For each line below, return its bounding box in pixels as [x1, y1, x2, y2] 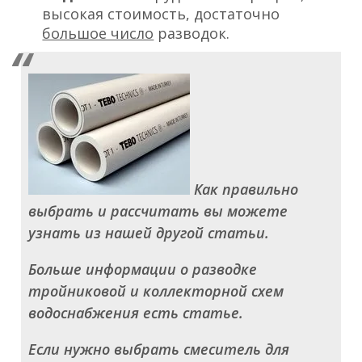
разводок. [154, 23, 230, 43]
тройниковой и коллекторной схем [27, 280, 284, 301]
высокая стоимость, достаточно [42, 3, 280, 23]
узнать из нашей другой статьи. [27, 222, 269, 242]
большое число [42, 23, 154, 43]
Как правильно [189, 179, 298, 199]
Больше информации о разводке [27, 259, 257, 279]
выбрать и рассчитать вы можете [27, 200, 288, 221]
